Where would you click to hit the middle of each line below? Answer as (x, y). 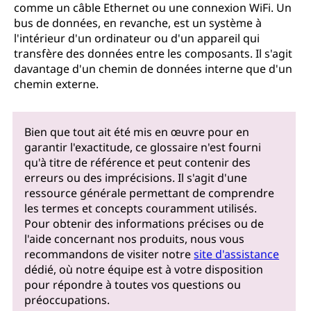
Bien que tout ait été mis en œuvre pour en (137, 132)
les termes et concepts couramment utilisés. (141, 208)
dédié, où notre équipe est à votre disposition (144, 269)
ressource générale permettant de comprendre (150, 193)
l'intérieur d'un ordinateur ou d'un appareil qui (137, 38)
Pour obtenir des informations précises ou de (144, 223)
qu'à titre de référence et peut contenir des (138, 162)
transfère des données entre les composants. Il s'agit (153, 53)
